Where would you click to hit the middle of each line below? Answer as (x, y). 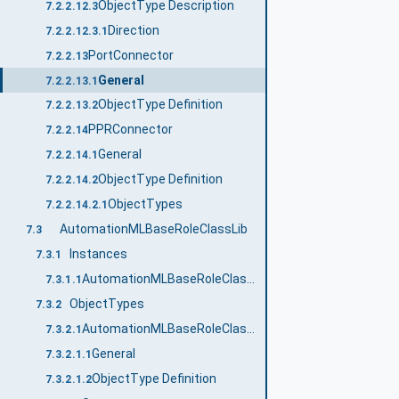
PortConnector (130, 55)
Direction (134, 30)
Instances (99, 254)
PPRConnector (130, 130)
